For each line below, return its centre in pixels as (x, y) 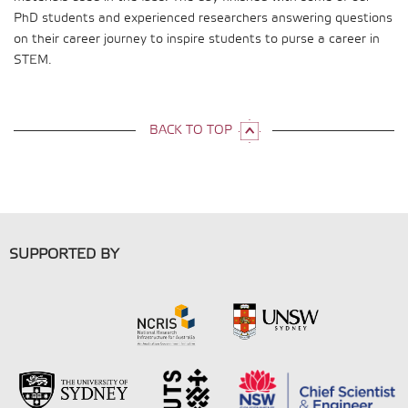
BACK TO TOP (191, 131)
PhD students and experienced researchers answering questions (203, 19)
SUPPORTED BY (64, 255)
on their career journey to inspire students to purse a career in (197, 40)
